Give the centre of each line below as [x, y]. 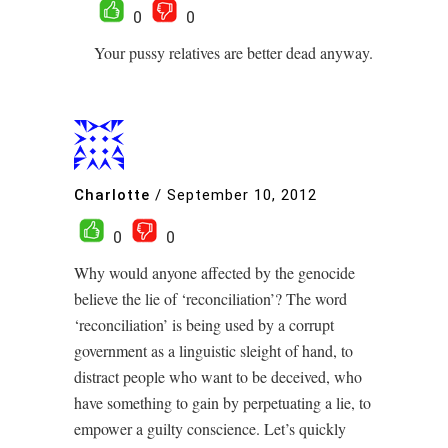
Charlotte [112, 194]
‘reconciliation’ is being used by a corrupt [204, 324]
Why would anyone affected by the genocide [214, 272]
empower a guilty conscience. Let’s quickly [210, 428]
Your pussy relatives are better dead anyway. [233, 52]
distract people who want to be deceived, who [218, 376]
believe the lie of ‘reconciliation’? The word [210, 298]
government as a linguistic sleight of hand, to [213, 350]
